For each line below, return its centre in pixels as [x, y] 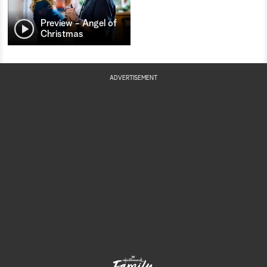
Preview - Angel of [79, 24]
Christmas [62, 34]
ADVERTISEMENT [133, 78]
